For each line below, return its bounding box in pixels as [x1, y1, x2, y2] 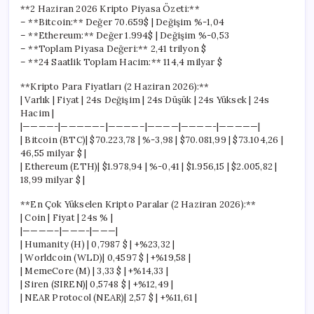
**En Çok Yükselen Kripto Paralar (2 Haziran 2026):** [20, 198, 257, 210]
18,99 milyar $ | [20, 173, 86, 186]
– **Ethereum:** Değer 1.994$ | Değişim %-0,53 [20, 29, 229, 41]
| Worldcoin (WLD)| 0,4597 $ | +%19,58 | [20, 251, 191, 264]
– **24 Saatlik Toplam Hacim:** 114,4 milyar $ [20, 55, 222, 68]
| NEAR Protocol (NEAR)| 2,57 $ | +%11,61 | [20, 291, 198, 303]
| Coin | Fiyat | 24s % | [20, 211, 113, 224]
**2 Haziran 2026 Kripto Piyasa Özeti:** [20, 2, 200, 15]
